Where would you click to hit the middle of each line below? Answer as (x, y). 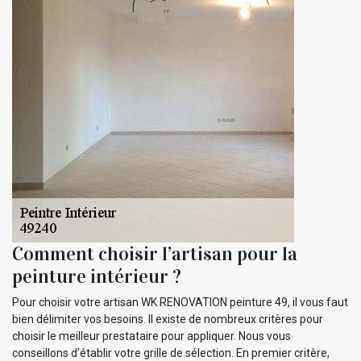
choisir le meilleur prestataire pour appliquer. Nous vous (151, 336)
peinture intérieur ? (97, 276)
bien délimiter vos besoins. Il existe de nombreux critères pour (168, 319)
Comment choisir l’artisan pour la (155, 253)
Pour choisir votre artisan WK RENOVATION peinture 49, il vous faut (180, 302)
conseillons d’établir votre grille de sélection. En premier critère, (171, 353)
